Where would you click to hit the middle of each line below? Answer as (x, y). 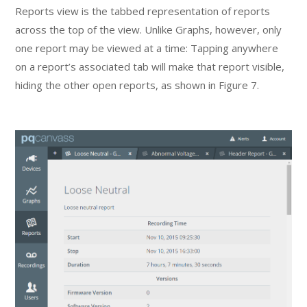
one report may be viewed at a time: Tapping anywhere (147, 48)
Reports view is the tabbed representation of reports (143, 11)
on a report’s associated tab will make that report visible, (150, 66)
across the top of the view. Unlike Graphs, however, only (149, 29)
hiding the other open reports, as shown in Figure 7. (137, 85)
